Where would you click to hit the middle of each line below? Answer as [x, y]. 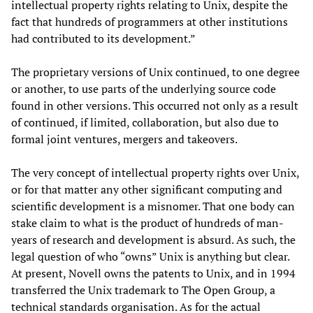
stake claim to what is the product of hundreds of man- [147, 223]
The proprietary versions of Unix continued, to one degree [155, 72]
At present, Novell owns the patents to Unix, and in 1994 [153, 273]
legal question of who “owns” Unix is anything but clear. [150, 256]
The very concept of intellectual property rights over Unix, [155, 172]
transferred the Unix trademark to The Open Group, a [143, 290]
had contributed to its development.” [103, 38]
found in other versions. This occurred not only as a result [155, 105]
